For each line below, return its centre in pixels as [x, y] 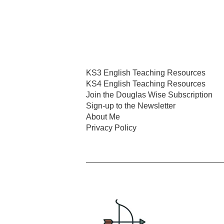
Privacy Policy [111, 127]
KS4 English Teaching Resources [146, 83]
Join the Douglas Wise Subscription [149, 94]
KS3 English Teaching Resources [146, 72]
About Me [103, 116]
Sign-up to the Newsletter [131, 105]
